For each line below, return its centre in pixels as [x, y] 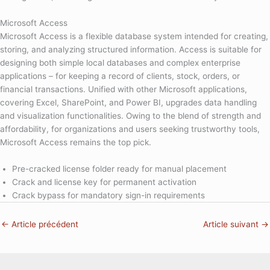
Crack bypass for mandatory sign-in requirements [108, 195]
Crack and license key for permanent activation [104, 182]
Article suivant [232, 224]
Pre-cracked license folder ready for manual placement [119, 168]
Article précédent [44, 224]
